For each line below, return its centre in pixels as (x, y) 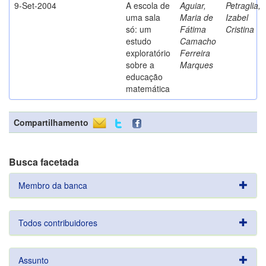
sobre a (140, 65)
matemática (148, 88)
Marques (197, 65)
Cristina (240, 29)
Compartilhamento (51, 122)
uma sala (143, 17)
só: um (139, 29)
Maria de (197, 17)
